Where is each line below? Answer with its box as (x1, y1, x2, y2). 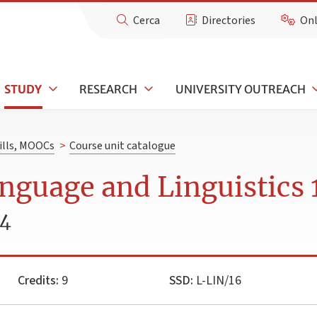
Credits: (18, 271, 59, 289)
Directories (202, 13, 256, 28)
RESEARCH (79, 81, 138, 96)
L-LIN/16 (193, 271, 241, 289)
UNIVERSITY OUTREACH (175, 81, 306, 96)
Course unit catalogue (69, 138, 175, 154)
